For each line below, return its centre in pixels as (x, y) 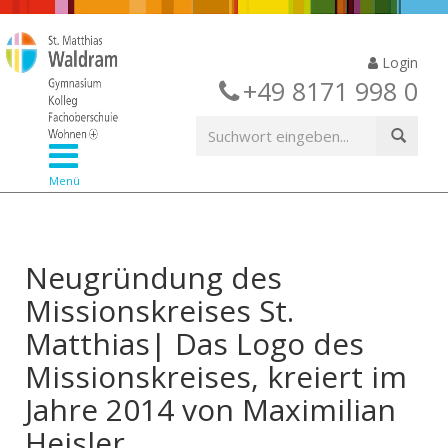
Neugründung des (153, 277)
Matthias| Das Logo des (194, 343)
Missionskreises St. (159, 310)
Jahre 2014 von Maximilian (210, 409)
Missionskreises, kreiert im (216, 376)
